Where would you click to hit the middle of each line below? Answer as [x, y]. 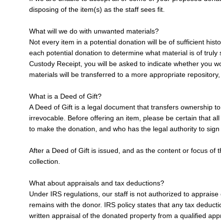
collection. [44, 161]
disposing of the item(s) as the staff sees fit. [97, 9]
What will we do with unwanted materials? [94, 31]
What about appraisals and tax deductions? [96, 183]
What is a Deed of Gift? [65, 96]
